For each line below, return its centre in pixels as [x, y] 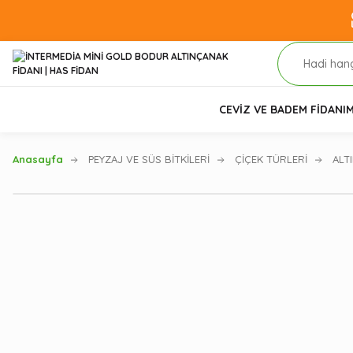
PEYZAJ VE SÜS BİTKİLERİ [149, 159]
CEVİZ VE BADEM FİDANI [282, 110]
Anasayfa [38, 159]
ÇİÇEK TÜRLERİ [271, 159]
